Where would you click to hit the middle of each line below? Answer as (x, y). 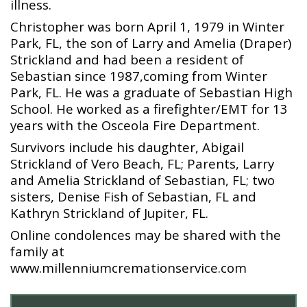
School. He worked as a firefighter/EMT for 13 (149, 109)
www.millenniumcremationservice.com (128, 268)
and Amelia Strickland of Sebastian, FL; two (143, 180)
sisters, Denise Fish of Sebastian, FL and (133, 197)
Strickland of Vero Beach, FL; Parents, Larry (142, 164)
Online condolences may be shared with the (146, 235)
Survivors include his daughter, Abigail (127, 147)
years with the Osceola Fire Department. (135, 125)
